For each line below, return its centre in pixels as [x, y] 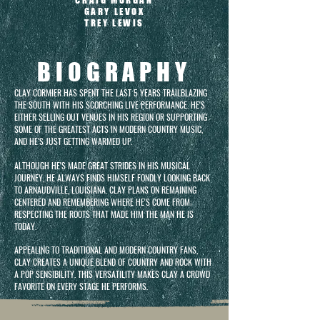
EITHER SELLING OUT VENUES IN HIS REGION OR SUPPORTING [111, 117]
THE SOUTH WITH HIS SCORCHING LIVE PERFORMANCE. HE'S [110, 105]
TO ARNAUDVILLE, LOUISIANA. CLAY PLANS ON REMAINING [105, 190]
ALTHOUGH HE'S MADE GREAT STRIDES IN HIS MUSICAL [102, 165]
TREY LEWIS [114, 23]
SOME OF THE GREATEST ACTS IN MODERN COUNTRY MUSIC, [109, 129]
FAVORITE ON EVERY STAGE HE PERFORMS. [81, 286]
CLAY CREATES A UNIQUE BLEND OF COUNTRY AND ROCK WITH [113, 262]
